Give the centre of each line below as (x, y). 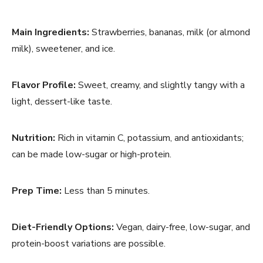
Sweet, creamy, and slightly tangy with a (160, 85)
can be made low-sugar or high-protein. (92, 154)
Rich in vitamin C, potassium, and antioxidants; (149, 138)
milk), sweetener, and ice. (63, 48)
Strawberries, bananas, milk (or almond (170, 32)
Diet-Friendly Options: (63, 227)
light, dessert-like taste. (62, 101)
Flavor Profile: (44, 85)
